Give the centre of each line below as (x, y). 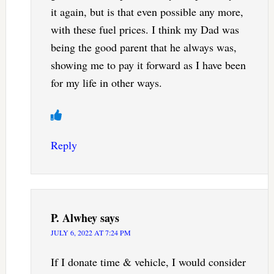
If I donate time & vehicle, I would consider (148, 262)
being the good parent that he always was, (143, 47)
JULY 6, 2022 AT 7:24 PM (91, 233)
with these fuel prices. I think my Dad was (145, 30)
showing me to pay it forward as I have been (148, 65)
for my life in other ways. (106, 83)
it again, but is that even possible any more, (147, 12)
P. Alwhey (74, 218)
